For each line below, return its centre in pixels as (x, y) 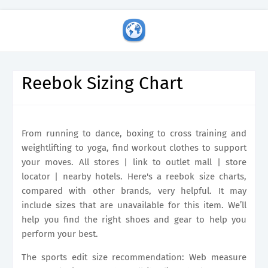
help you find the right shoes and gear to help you (134, 220)
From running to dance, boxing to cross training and (134, 133)
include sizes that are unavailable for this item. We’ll (134, 205)
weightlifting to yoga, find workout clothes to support (134, 148)
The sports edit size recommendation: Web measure (134, 257)
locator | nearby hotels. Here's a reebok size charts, (134, 176)
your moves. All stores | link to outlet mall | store (134, 162)
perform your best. (60, 234)
